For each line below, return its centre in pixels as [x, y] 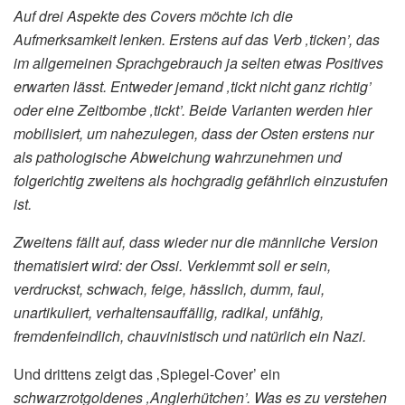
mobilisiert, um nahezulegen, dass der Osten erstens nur [193, 134]
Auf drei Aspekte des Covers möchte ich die [153, 16]
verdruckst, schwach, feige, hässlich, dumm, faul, [169, 289]
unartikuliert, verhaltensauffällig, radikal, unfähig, [169, 313]
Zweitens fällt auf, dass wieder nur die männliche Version [196, 242]
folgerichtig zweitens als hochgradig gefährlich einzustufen [201, 181]
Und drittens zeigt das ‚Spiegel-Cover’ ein [147, 374]
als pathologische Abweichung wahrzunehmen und [178, 157]
